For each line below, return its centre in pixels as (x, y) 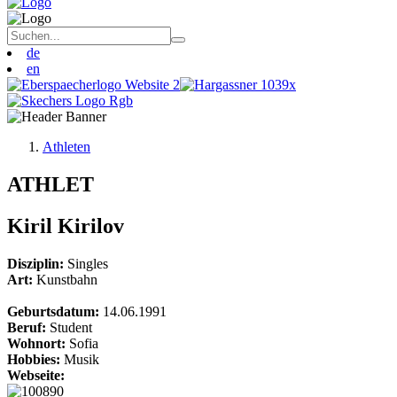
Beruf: (28, 327)
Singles (88, 263)
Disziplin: (37, 263)
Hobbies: (35, 359)
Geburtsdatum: (55, 311)
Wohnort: (38, 343)
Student (71, 327)
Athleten (66, 147)
